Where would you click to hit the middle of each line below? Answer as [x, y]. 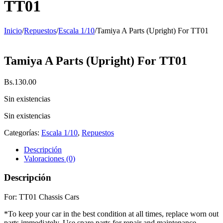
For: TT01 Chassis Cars [42, 197]
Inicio [13, 30]
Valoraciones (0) [50, 158]
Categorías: [23, 132]
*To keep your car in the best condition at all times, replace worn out [111, 214]
